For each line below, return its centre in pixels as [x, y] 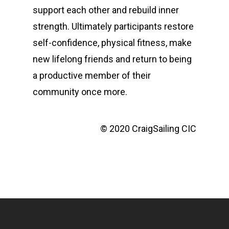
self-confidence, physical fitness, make [112, 43]
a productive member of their [92, 75]
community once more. [80, 92]
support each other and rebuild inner [106, 10]
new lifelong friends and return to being [112, 59]
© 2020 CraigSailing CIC [147, 129]
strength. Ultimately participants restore [113, 26]
